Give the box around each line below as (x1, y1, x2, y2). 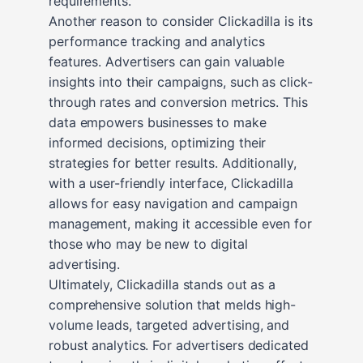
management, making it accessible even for (49, 215, 312, 232)
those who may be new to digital (49, 235, 248, 252)
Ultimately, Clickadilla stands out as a (49, 275, 276, 293)
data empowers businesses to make (49, 113, 267, 130)
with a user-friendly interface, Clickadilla (49, 174, 293, 191)
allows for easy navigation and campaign (49, 194, 298, 211)
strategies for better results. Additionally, (49, 154, 297, 171)
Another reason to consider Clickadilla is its (49, 12, 313, 29)
